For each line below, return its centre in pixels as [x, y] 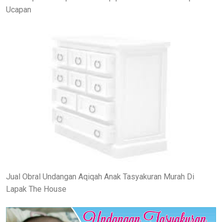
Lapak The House [36, 189]
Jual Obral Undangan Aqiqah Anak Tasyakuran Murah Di [100, 177]
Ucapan [19, 10]
